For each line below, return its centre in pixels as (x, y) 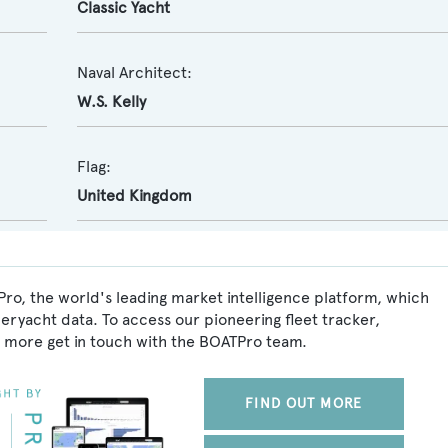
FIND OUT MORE (303, 403)
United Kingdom (134, 195)
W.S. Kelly (111, 101)
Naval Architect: (134, 72)
